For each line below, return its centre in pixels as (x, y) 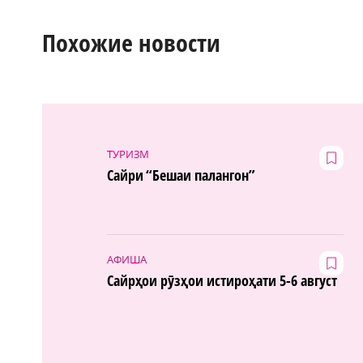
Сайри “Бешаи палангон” (181, 175)
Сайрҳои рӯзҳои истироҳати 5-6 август (222, 281)
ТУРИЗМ (128, 154)
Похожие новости (131, 42)
